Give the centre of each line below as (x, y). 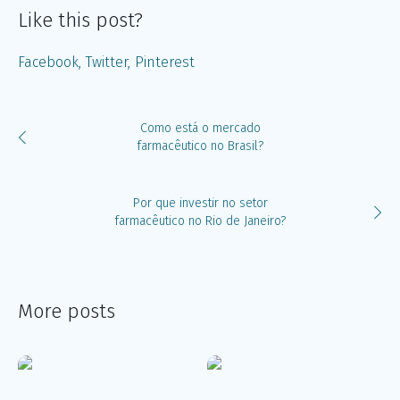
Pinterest (165, 62)
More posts (67, 311)
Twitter (107, 62)
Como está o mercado (200, 128)
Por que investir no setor (200, 203)
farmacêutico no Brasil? (200, 146)
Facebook (48, 62)
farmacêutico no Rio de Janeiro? (200, 221)
